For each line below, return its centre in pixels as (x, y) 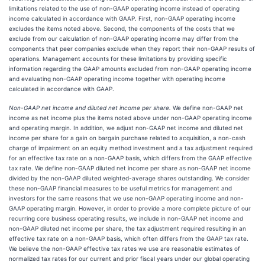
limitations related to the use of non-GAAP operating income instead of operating (124, 8)
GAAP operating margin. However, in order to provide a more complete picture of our (130, 208)
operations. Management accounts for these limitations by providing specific (118, 59)
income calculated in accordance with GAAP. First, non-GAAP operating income (122, 18)
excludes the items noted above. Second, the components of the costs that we (122, 28)
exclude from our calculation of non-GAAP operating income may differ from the (124, 38)
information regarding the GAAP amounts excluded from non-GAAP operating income (130, 69)
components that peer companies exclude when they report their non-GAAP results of (132, 49)
